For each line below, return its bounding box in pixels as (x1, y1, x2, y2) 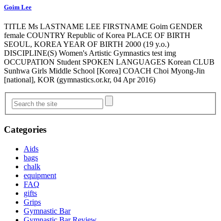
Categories (4, 124, 46, 135)
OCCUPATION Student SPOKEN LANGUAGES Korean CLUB (4, 57, 215, 66)
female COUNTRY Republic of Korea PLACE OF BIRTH (4, 31, 190, 39)
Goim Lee (4, 3, 32, 11)
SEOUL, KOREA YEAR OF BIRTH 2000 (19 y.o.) (4, 39, 169, 48)
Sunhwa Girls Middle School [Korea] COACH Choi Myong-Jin (4, 66, 205, 75)
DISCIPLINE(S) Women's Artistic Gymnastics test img (4, 48, 176, 57)
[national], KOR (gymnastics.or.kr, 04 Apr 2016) (4, 75, 155, 84)
